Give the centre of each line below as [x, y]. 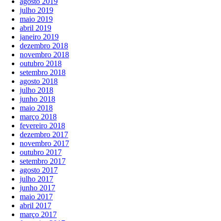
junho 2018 [37, 99]
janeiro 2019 [39, 37]
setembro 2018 [43, 73]
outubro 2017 [41, 152]
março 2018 [38, 117]
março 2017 [38, 215]
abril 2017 [36, 206]
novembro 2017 [44, 144]
